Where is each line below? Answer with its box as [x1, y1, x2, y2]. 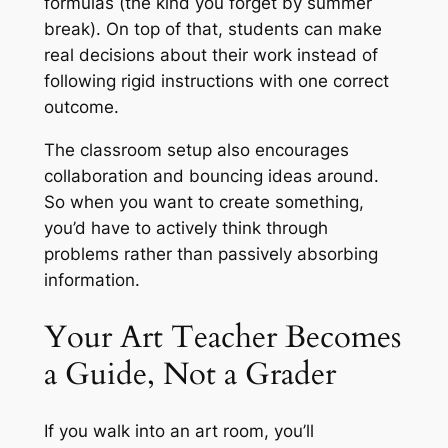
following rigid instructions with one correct [43, 71, 389, 92]
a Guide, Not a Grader [43, 352, 336, 395]
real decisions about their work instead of [43, 45, 378, 66]
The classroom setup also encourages [43, 140, 349, 161]
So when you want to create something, [43, 192, 364, 213]
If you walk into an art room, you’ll [43, 421, 314, 442]
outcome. [43, 97, 119, 118]
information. [43, 270, 140, 291]
